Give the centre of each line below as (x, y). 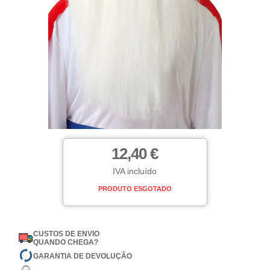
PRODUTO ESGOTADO (135, 189)
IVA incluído (135, 171)
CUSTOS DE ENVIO (67, 234)
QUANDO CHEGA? (66, 243)
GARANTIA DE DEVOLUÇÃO (83, 256)
